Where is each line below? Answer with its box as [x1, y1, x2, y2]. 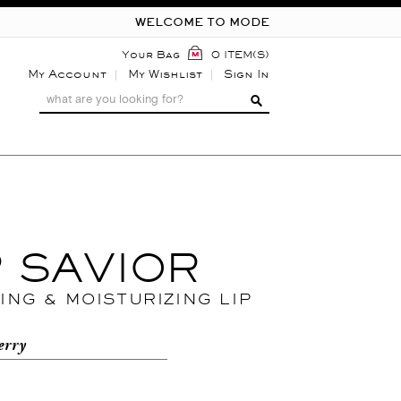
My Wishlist [128, 67, 202, 81]
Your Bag [122, 48, 180, 61]
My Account [28, 67, 107, 81]
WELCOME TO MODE [135, 15, 269, 29]
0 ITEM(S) [211, 48, 269, 61]
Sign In [224, 67, 269, 81]
